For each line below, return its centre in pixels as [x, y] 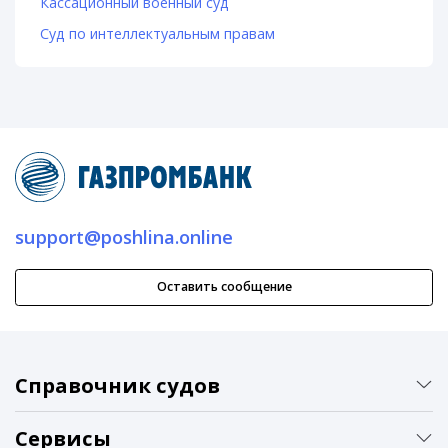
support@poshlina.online [124, 237]
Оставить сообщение [224, 287]
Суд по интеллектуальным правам [157, 34]
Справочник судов [117, 384]
